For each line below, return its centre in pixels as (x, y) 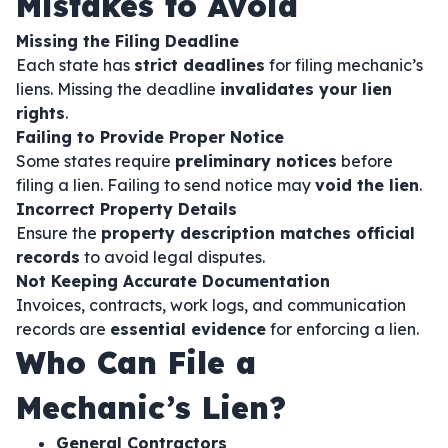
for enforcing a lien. (342, 329)
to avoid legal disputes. (172, 257)
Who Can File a (136, 363)
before (365, 161)
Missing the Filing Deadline (127, 41)
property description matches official (258, 233)
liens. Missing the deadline (118, 89)
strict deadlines (199, 65)
